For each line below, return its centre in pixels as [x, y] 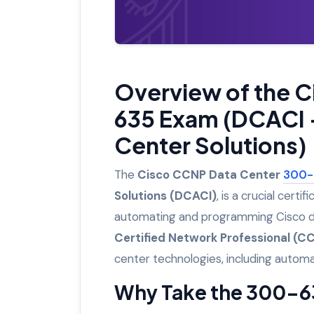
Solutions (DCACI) [165, 195]
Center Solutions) [210, 145]
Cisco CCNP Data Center [210, 174]
